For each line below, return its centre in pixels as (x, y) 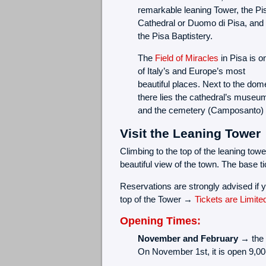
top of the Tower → (157, 199)
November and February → (193, 238)
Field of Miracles (186, 58)
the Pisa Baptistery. (175, 36)
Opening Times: (160, 221)
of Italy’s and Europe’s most (191, 71)
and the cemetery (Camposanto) (200, 110)
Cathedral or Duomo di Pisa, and (200, 23)
